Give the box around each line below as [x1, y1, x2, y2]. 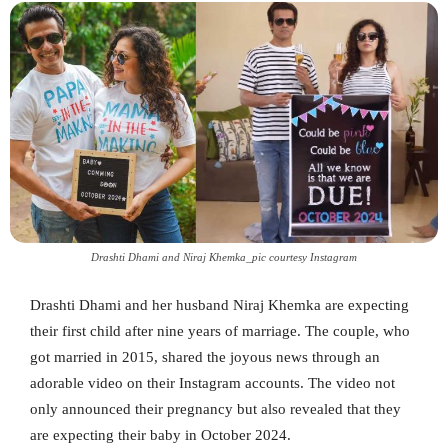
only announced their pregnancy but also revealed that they [30, 400, 401, 417]
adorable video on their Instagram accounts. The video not [30, 374, 395, 391]
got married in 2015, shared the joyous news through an [30, 348, 380, 365]
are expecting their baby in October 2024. [30, 426, 291, 443]
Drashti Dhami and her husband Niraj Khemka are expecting [30, 296, 409, 313]
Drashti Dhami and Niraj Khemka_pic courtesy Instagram [91, 250, 357, 263]
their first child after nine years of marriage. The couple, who [30, 322, 410, 339]
